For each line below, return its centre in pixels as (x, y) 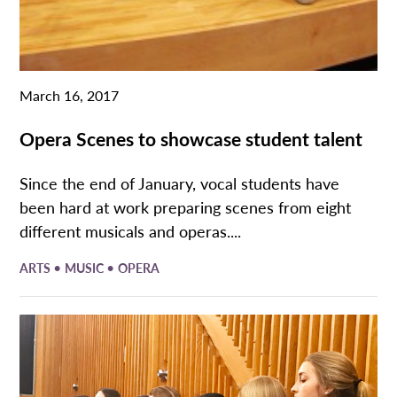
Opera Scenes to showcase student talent (191, 138)
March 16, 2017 (70, 95)
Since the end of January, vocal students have (180, 183)
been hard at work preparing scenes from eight (186, 206)
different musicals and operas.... (131, 230)
